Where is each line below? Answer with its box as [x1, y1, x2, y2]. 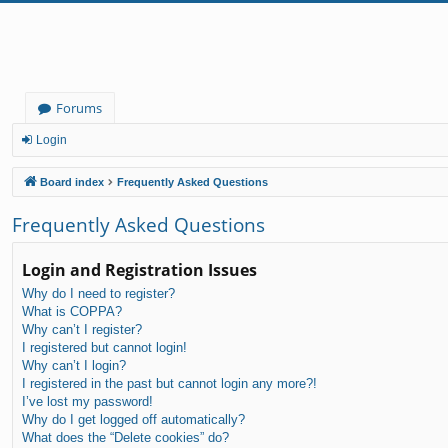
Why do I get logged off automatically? [22, 411, 245, 427]
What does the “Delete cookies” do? [22, 429, 229, 445]
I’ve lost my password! [22, 393, 153, 409]
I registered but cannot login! [22, 339, 187, 355]
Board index [40, 176, 104, 188]
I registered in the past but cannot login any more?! [22, 375, 317, 391]
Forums [56, 99, 102, 117]
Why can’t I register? [22, 321, 142, 337]
